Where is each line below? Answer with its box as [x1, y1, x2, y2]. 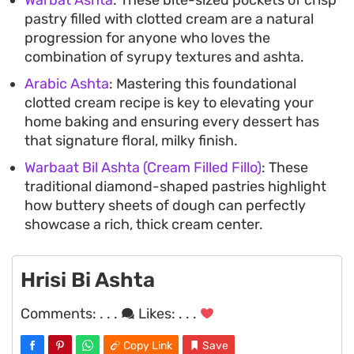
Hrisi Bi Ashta [21, 267, 155, 292]
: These [262, 158, 308, 176]
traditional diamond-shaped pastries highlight [24, 177, 326, 195]
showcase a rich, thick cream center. [24, 215, 263, 233]
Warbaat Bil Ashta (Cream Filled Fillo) [24, 158, 262, 176]
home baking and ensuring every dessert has [24, 112, 319, 130]
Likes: [135, 304, 179, 322]
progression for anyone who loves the [24, 28, 270, 47]
